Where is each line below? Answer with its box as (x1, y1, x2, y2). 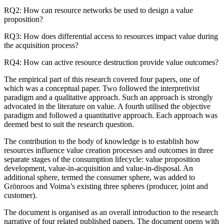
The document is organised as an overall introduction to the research (4, 207, 218, 216)
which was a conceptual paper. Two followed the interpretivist (4, 83, 199, 92)
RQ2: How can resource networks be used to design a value (4, 5, 193, 14)
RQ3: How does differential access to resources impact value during (4, 31, 218, 40)
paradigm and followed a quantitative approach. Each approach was (4, 110, 217, 119)
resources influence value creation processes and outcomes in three (4, 145, 213, 154)
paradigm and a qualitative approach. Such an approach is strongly (4, 92, 213, 101)
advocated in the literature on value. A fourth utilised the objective (4, 101, 210, 110)
